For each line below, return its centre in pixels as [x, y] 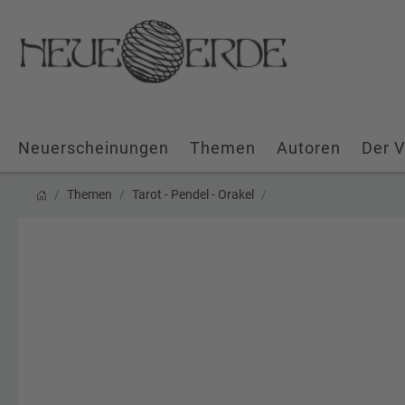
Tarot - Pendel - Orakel [193, 194]
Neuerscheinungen [94, 147]
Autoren [309, 147]
